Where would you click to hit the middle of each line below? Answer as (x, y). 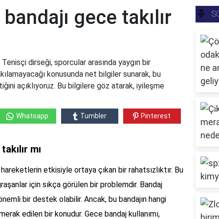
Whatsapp (32, 116)
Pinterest (156, 116)
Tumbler (93, 116)
